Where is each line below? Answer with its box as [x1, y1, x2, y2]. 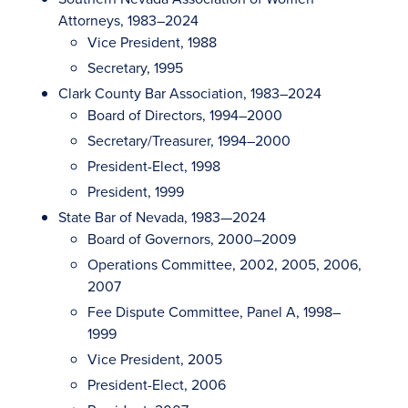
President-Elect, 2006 [87, 374, 226, 395]
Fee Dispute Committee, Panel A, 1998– [87, 301, 341, 322]
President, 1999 [87, 181, 184, 202]
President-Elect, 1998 [87, 156, 220, 177]
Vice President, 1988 [87, 32, 217, 53]
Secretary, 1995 [87, 57, 183, 78]
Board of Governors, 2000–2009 [87, 229, 296, 250]
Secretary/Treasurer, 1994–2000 [87, 130, 291, 151]
